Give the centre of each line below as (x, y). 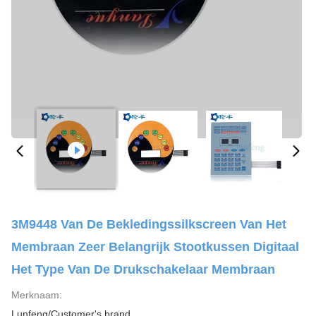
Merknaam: (37, 295)
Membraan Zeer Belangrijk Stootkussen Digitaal (155, 247)
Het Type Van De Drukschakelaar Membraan (143, 269)
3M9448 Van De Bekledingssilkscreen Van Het (149, 224)
